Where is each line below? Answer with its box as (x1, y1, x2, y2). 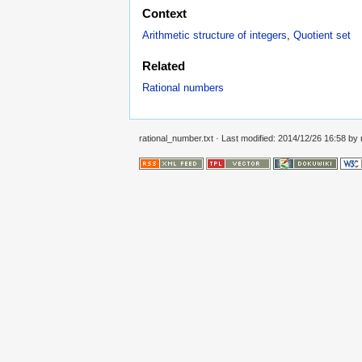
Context (142, 6, 187, 20)
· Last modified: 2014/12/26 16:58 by (213, 133, 360, 144)
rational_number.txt (139, 133, 213, 144)
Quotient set (293, 28, 351, 41)
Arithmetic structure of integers (142, 28, 287, 41)
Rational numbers (142, 81, 224, 94)
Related (142, 60, 185, 74)
